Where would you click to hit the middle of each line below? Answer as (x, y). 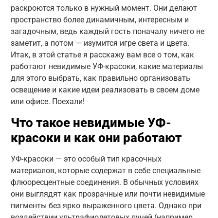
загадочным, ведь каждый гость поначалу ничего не (107, 31)
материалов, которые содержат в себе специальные (105, 170)
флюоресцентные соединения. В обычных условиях (104, 182)
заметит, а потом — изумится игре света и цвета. (100, 43)
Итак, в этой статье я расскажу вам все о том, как (102, 54)
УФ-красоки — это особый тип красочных (86, 159)
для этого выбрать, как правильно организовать (100, 78)
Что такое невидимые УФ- (91, 122)
